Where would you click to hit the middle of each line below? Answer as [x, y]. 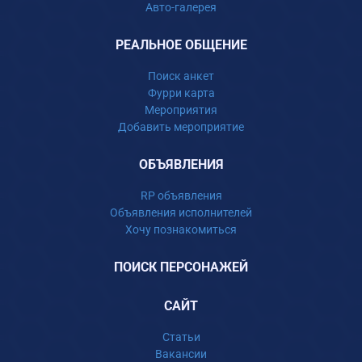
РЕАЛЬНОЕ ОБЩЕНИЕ [181, 45]
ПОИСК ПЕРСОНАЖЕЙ [181, 267]
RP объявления [181, 196]
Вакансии [181, 354]
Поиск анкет [181, 76]
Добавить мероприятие [181, 127]
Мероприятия [181, 110]
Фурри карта [181, 93]
